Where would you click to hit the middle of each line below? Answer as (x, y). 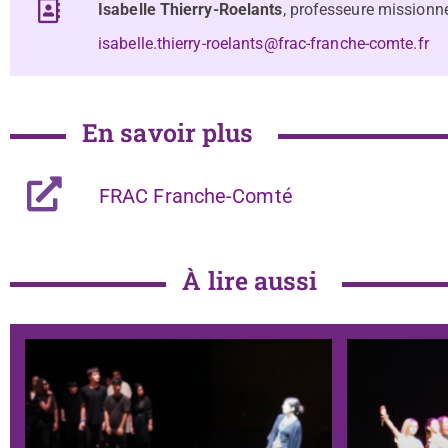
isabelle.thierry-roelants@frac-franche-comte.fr (263, 44)
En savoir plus (168, 133)
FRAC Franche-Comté (195, 196)
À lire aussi (250, 281)
